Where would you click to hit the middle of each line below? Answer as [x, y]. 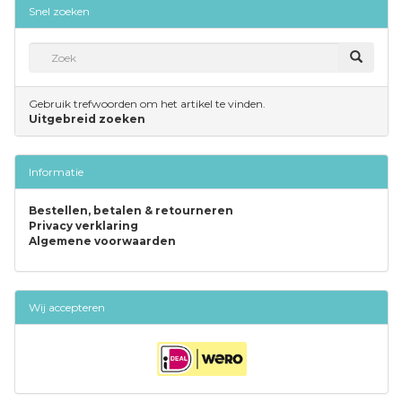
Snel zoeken [59, 12]
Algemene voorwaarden [102, 241]
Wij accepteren [67, 308]
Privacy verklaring [83, 226]
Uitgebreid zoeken [87, 119]
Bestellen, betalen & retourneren [131, 211]
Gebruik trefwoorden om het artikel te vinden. [147, 104]
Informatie [56, 172]
